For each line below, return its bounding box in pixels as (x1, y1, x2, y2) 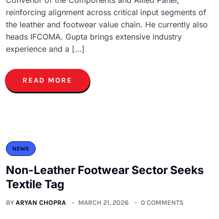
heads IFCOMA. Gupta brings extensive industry (6, 31, 182, 42)
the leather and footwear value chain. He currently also (6, 19, 208, 29)
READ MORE (22, 75, 72, 85)
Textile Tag (6, 177, 65, 191)
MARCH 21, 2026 (78, 198, 129, 207)
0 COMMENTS (141, 198, 184, 207)
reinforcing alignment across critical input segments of (6, 7, 206, 17)
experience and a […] (6, 44, 85, 54)
